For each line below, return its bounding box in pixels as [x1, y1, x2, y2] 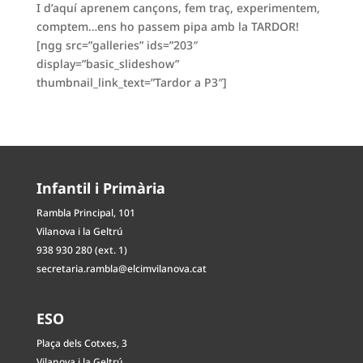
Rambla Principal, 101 [36, 206, 135, 220]
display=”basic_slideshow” [36, 56, 179, 71]
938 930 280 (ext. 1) [36, 243, 127, 257]
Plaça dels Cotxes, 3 [36, 336, 127, 351]
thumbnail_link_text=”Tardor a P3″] [36, 75, 227, 90]
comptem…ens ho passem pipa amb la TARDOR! [36, 19, 299, 34]
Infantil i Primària [36, 178, 165, 198]
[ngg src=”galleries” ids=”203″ [36, 37, 198, 53]
